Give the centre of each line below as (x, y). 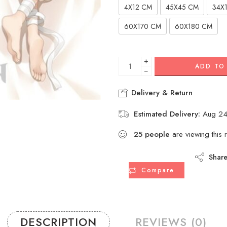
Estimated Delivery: (167, 114)
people (157, 134)
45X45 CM (182, 7)
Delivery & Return (161, 92)
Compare (158, 170)
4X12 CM (138, 7)
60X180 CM (194, 26)
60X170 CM (143, 26)
